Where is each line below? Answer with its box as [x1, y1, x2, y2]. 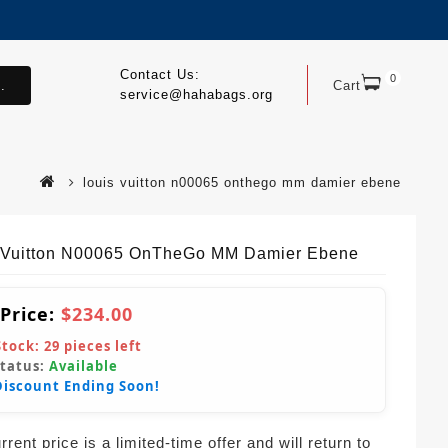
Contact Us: [119, 67, 200, 82]
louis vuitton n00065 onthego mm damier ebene [83, 174, 401, 190]
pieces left [60, 336, 142, 355]
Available [49, 356, 118, 375]
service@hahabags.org [119, 87, 273, 102]
